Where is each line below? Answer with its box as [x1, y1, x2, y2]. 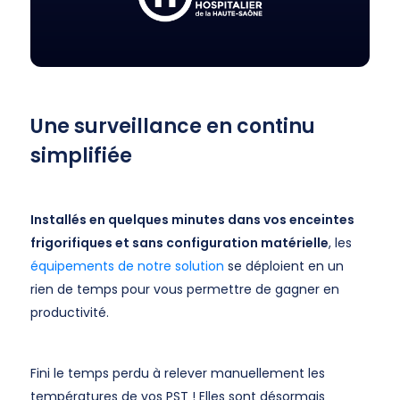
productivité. [29, 304, 109, 321]
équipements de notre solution [29, 257, 224, 275]
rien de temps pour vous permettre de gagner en [29, 280, 339, 298]
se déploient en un [223, 257, 344, 275]
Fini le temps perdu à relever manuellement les [29, 364, 325, 382]
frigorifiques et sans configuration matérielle [29, 234, 329, 252]
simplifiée [29, 142, 132, 170]
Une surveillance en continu [29, 112, 315, 140]
